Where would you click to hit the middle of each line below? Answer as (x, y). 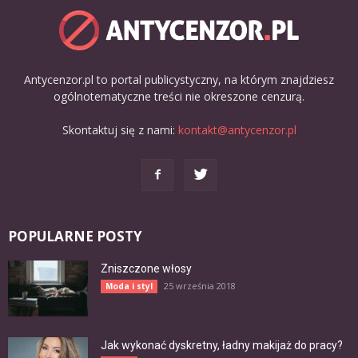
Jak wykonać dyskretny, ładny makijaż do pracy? (222, 345)
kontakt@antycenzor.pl (237, 129)
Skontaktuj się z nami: (120, 129)
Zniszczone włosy (146, 268)
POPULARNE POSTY (75, 236)
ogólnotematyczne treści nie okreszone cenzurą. (179, 96)
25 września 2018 (200, 285)
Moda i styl (129, 286)
